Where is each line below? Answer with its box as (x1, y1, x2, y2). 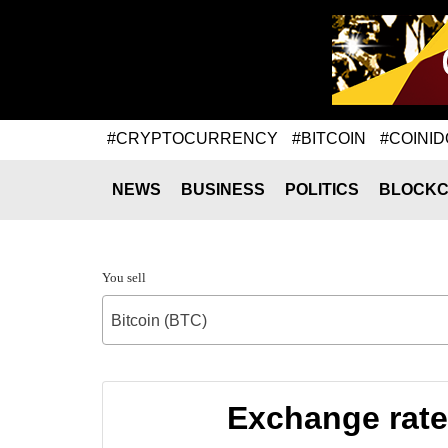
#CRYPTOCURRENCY (107, 129, 278, 147)
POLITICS (285, 181, 359, 198)
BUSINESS (181, 181, 265, 198)
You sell (102, 270, 146, 285)
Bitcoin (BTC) (111, 312, 207, 329)
